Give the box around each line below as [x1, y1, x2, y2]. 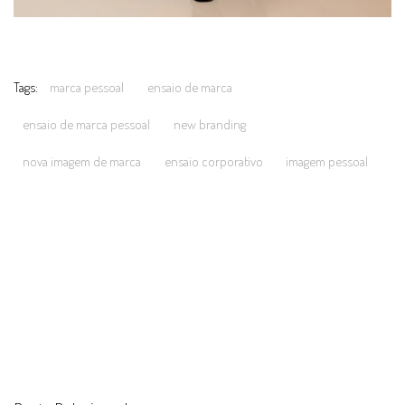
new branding [173, 116, 246, 134]
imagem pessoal [286, 153, 368, 171]
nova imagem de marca [23, 153, 141, 171]
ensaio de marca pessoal [23, 116, 150, 134]
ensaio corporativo [164, 153, 263, 171]
